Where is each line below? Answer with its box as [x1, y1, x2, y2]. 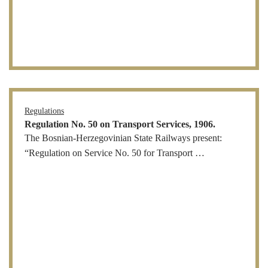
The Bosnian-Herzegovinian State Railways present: [25, 132, 222, 144]
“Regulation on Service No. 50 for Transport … [25, 147, 205, 159]
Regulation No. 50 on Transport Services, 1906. [25, 118, 215, 130]
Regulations [25, 106, 64, 115]
